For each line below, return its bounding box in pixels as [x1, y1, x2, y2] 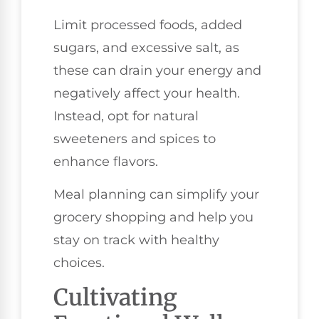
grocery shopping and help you [53, 209, 253, 226]
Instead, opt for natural [53, 108, 199, 124]
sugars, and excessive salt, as [53, 39, 239, 56]
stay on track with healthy [53, 232, 219, 249]
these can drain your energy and [53, 62, 261, 78]
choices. [53, 255, 105, 271]
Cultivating [53, 283, 177, 313]
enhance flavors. [53, 153, 158, 169]
